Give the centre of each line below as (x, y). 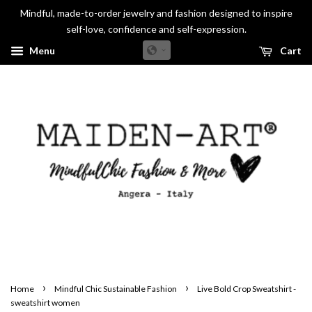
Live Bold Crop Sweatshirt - (247, 288)
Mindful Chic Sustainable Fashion (116, 288)
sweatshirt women (45, 302)
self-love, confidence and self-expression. (156, 29)
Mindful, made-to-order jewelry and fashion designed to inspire (156, 13)
